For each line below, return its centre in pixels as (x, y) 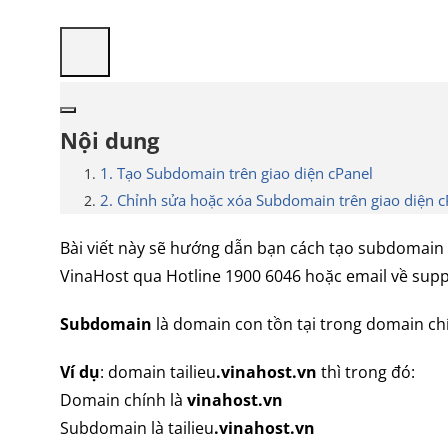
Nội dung (109, 140)
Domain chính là (123, 400)
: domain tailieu (158, 372)
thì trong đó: (366, 372)
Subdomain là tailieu (137, 428)
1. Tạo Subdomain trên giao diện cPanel (236, 173)
